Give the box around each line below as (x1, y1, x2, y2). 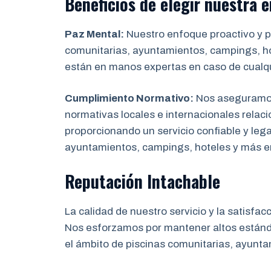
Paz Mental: (65, 28, 124, 40)
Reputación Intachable (65, 168, 220, 194)
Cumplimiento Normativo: (65, 93, 194, 104)
